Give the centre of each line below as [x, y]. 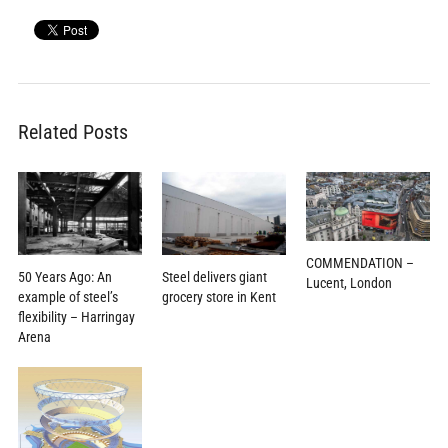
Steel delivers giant [214, 276]
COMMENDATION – [360, 263]
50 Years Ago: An [64, 276]
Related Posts [72, 131]
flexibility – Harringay [76, 316]
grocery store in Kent [218, 296]
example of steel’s [67, 296]
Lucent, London [349, 283]
